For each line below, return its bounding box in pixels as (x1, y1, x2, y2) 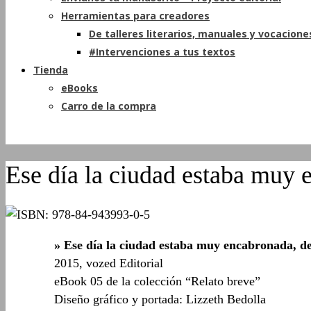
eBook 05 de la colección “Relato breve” (54, 274, 260, 289)
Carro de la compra (61, 99, 156, 112)
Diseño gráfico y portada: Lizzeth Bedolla (54, 292, 266, 307)
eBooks (61, 81, 98, 94)
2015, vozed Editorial (54, 256, 163, 271)
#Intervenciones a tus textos (89, 45, 235, 58)
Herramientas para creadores (61, 9, 210, 22)
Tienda (33, 63, 68, 76)
